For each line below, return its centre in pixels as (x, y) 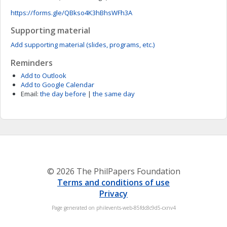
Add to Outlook (44, 75)
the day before (63, 94)
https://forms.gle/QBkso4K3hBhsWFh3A (71, 13)
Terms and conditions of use (113, 182)
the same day (114, 94)
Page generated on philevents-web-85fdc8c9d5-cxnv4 (113, 208)
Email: (30, 94)
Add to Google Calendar (58, 85)
